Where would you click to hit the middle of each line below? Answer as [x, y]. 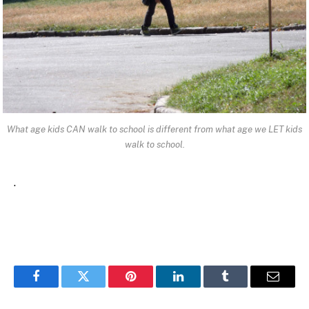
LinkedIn [200, 287]
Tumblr [243, 287]
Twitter [100, 287]
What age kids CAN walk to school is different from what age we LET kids [154, 129]
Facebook [59, 287]
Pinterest [152, 287]
